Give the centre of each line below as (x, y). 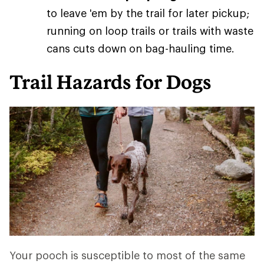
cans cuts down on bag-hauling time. (141, 49)
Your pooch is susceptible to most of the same (127, 255)
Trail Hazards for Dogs (110, 82)
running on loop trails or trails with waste (150, 31)
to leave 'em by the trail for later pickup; (148, 13)
